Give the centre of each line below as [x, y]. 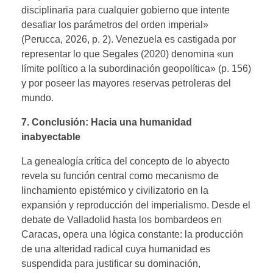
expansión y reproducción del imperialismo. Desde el [136, 205]
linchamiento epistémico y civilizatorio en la [115, 190]
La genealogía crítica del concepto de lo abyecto [126, 161]
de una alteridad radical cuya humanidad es [116, 249]
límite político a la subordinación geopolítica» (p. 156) [136, 68]
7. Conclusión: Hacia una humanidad [107, 122]
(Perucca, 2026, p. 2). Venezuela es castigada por [129, 39]
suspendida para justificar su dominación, [111, 263]
